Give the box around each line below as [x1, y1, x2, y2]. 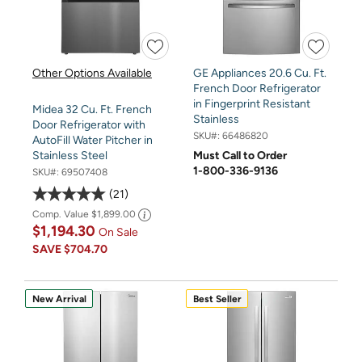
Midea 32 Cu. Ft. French [32, 103, 152, 117]
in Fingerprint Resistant [193, 97, 310, 112]
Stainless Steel [32, 149, 107, 163]
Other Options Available [32, 66, 152, 81]
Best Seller [192, 293, 242, 305]
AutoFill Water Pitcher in [32, 133, 153, 148]
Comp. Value [32, 208, 91, 221]
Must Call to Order [193, 148, 287, 162]
